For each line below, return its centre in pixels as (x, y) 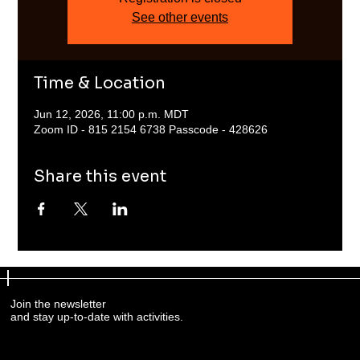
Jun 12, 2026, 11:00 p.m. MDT (112, 114)
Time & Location (100, 83)
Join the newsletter (59, 303)
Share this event (100, 176)
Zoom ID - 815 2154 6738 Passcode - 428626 (151, 129)
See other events (180, 17)
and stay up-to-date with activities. (97, 316)
